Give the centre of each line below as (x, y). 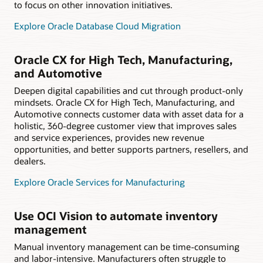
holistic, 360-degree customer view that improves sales (125, 125)
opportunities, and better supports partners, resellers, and (131, 149)
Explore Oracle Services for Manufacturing (100, 182)
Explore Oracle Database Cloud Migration (97, 26)
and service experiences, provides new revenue (109, 137)
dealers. (30, 161)
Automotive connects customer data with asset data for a (129, 114)
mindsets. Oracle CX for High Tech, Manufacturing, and (124, 102)
